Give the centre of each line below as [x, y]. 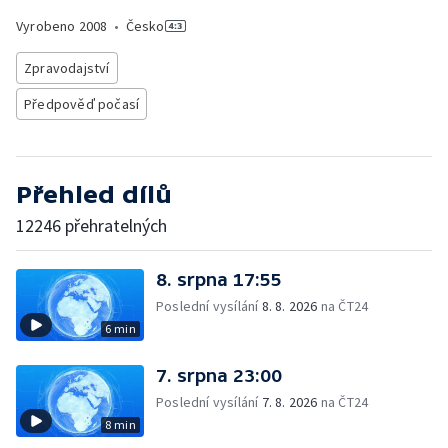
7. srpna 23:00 [219, 375]
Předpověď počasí [82, 104]
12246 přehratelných [91, 225]
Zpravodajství [67, 68]
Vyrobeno [47, 26]
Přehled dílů [94, 194]
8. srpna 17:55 [219, 279]
